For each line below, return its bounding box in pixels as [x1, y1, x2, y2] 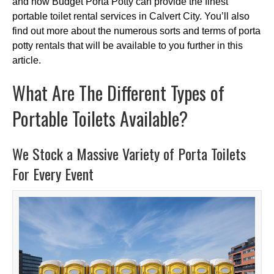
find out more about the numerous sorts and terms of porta [12, 25, 261, 36]
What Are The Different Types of [12, 78, 224, 106]
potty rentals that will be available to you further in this [12, 40, 243, 51]
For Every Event [12, 162, 94, 185]
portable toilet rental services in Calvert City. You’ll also [12, 10, 250, 21]
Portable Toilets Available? [12, 104, 188, 132]
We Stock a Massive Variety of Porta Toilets [12, 142, 246, 165]
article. [12, 54, 41, 65]
